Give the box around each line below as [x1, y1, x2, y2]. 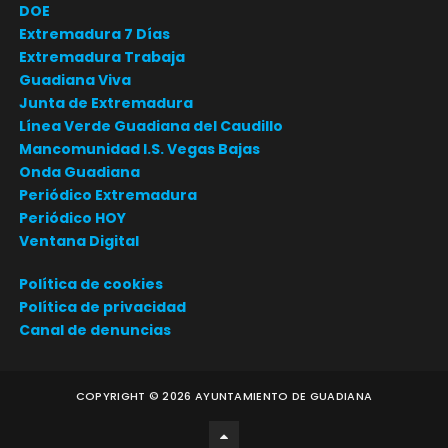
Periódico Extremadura [18, 184, 197, 205]
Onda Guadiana [18, 161, 140, 182]
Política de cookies [18, 273, 163, 294]
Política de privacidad [18, 296, 186, 317]
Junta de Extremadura [18, 92, 193, 113]
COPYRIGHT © [75, 388, 163, 404]
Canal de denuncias [18, 319, 171, 340]
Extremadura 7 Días [18, 23, 170, 44]
